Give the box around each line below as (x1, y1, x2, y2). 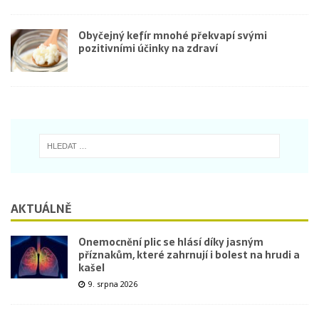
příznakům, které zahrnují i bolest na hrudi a (78, 246, 300, 263)
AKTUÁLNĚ (11, 199, 71, 218)
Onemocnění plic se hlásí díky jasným (78, 234, 263, 250)
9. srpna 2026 (88, 278, 137, 289)
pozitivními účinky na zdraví (78, 40, 218, 56)
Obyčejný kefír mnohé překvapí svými (78, 27, 267, 43)
